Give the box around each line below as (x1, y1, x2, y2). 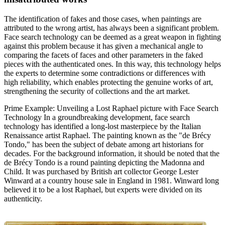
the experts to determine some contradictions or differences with (4, 68, 205, 77)
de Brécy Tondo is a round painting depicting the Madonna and (4, 158, 204, 167)
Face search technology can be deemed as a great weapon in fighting (4, 32, 221, 41)
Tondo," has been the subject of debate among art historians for (4, 140, 203, 149)
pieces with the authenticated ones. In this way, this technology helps (4, 59, 221, 68)
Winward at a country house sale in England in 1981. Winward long (4, 176, 219, 185)
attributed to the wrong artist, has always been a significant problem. (4, 23, 219, 32)
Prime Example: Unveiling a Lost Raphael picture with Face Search (4, 103, 218, 113)
